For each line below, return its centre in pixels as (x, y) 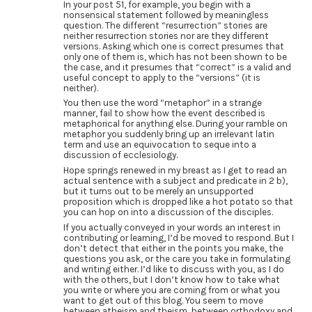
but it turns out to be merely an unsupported (158, 192)
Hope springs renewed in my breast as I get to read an (175, 171)
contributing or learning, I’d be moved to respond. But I (178, 237)
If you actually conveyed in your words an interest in (172, 227)
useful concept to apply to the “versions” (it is (162, 77)
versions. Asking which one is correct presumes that (173, 46)
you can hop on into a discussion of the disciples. (168, 212)
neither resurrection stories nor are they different (166, 36)
